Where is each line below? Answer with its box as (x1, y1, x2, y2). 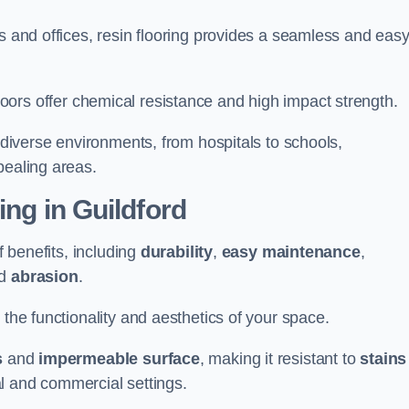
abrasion (11, 267, 79, 286)
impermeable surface (38, 350, 200, 368)
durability (140, 243, 213, 261)
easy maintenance (221, 243, 361, 261)
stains (360, 350, 407, 368)
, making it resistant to (199, 350, 361, 368)
